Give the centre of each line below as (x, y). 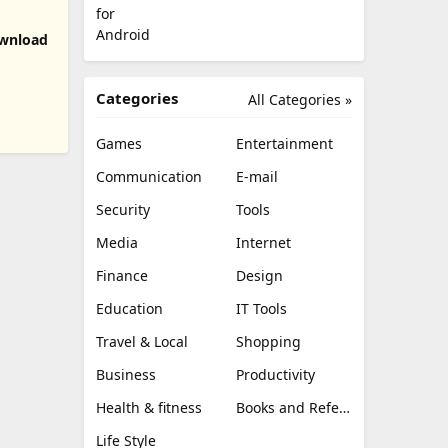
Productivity (275, 374)
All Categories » (300, 99)
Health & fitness (149, 407)
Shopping (268, 341)
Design (259, 275)
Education (129, 308)
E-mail (257, 176)
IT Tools (261, 308)
